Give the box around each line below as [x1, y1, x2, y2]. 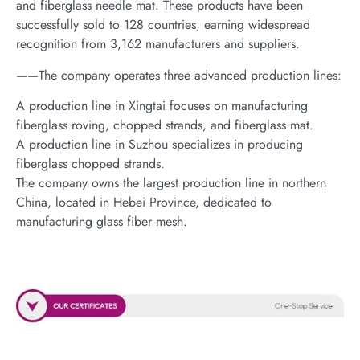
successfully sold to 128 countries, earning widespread [16, 15, 310, 35]
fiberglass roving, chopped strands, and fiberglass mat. [16, 116, 313, 135]
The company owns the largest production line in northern [16, 174, 326, 193]
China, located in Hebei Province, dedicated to [16, 193, 272, 212]
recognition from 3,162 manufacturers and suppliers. [16, 35, 300, 54]
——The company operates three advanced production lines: [16, 65, 342, 84]
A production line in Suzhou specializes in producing [16, 135, 303, 154]
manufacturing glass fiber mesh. [16, 212, 187, 231]
